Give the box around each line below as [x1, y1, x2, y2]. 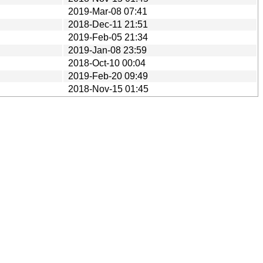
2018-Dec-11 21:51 [68, 19, 148, 29]
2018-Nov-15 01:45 [68, 83, 149, 94]
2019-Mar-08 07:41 [68, 6, 147, 16]
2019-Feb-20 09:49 [68, 70, 148, 81]
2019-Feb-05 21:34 [68, 32, 148, 42]
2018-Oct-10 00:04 [68, 58, 146, 68]
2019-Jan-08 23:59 [68, 45, 147, 55]
